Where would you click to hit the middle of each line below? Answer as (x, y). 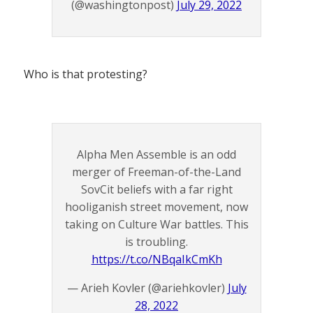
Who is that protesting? (86, 74)
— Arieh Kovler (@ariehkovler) (147, 287)
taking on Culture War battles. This (156, 224)
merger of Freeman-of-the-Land (156, 172)
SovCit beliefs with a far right (156, 189)
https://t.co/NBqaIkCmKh (156, 259)
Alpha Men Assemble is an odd (156, 154)
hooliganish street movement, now (156, 206)
